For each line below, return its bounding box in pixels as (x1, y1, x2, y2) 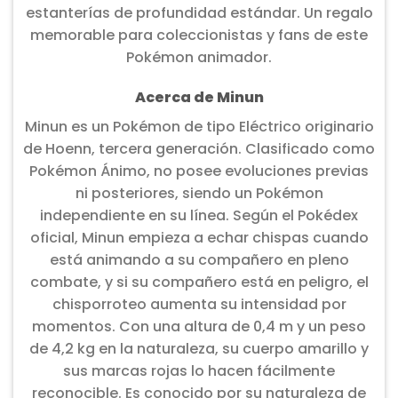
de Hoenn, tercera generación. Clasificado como (23, 139, 375, 160)
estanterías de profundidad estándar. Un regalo (25, 2, 373, 23)
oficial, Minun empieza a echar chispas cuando (29, 227, 369, 249)
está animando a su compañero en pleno (49, 250, 349, 271)
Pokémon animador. (126, 46, 272, 68)
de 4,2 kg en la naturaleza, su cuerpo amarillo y (29, 338, 369, 360)
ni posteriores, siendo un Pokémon (75, 183, 323, 204)
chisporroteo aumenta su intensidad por (52, 294, 346, 315)
